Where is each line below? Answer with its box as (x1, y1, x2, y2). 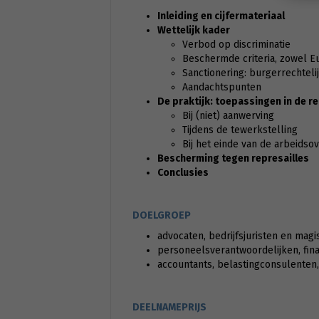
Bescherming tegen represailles (157, 152, 309, 165)
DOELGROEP (132, 209, 191, 222)
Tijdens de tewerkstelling (182, 124, 298, 137)
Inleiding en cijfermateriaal (157, 10, 285, 23)
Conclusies (157, 167, 209, 179)
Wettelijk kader (157, 24, 230, 37)
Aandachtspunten (182, 81, 261, 94)
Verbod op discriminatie (182, 38, 291, 51)
